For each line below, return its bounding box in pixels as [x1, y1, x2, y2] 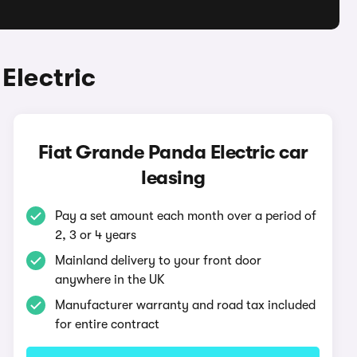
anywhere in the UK [55, 273, 166, 287]
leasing [141, 167, 206, 189]
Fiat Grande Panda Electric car [37, 141, 308, 163]
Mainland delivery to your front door [55, 253, 262, 268]
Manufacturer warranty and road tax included [55, 298, 316, 312]
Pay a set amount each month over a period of [55, 209, 317, 223]
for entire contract [55, 317, 160, 331]
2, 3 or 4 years [55, 228, 137, 242]
